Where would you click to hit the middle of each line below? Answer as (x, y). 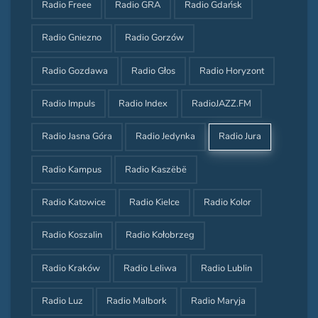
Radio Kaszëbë (156, 169)
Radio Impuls (68, 103)
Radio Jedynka (166, 137)
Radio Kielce (155, 203)
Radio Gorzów (155, 38)
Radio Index (143, 103)
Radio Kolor (228, 203)
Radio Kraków (71, 268)
